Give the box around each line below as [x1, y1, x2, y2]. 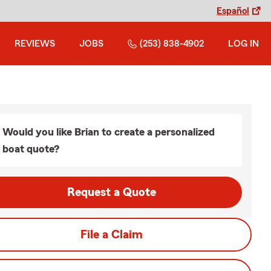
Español [217, 6, 249, 16]
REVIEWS [15, 39, 55, 48]
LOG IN [228, 39, 259, 48]
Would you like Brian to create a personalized [2, 126, 215, 137]
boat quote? [2, 143, 59, 154]
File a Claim [80, 229, 143, 241]
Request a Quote [67, 186, 156, 198]
